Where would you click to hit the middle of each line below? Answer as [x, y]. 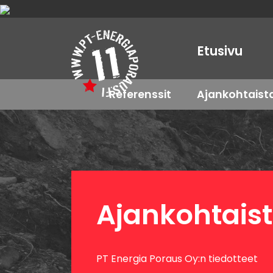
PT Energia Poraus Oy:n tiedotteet [177, 259]
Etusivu [220, 51]
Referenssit [140, 94]
